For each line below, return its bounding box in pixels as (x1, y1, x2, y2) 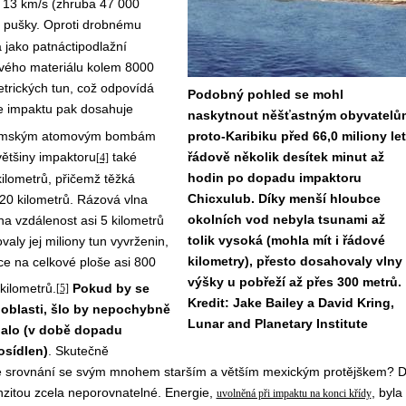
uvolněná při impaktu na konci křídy (216, 387, 372, 401)
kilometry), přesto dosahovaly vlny (187, 254, 402, 268)
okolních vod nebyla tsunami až (187, 212, 385, 227)
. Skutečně (47, 343, 109, 359)
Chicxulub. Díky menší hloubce (187, 191, 381, 206)
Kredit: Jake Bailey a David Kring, (187, 295, 394, 310)
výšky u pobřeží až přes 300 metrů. (187, 275, 401, 289)
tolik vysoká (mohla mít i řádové (187, 233, 385, 247)
